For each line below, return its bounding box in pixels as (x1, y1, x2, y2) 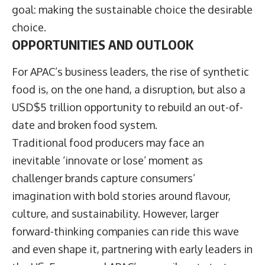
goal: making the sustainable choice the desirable (12, 3, 253, 17)
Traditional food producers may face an (12, 135, 204, 149)
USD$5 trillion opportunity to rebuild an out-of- (12, 100, 243, 114)
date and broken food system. (12, 118, 162, 131)
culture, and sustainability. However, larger (12, 206, 219, 220)
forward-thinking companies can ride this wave (12, 224, 239, 238)
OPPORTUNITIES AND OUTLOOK (12, 36, 193, 53)
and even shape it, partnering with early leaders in (12, 242, 253, 256)
